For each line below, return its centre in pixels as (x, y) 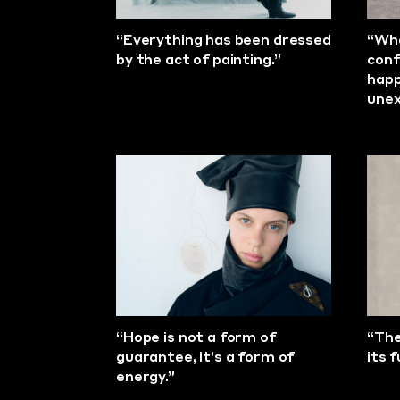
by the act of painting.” (199, 61)
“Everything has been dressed (224, 41)
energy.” (146, 379)
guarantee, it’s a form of (205, 359)
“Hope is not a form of (196, 339)
